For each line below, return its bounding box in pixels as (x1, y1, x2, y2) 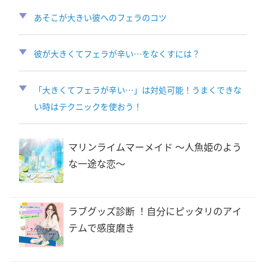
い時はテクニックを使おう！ (33, 100, 142, 112)
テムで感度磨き (68, 220, 135, 235)
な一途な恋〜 (68, 156, 125, 170)
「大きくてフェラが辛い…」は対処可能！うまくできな (33, 84, 242, 96)
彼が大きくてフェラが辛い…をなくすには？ (33, 47, 200, 59)
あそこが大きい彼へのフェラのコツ (33, 11, 167, 23)
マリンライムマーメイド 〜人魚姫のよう (68, 140, 242, 154)
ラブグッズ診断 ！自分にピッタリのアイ (68, 204, 242, 218)
